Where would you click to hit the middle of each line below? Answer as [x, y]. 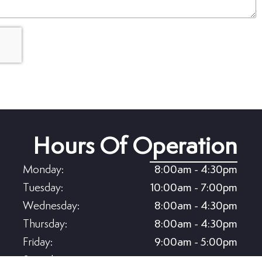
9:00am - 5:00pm [196, 243]
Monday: [44, 170]
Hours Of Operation [135, 147]
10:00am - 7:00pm [194, 188]
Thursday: [45, 225]
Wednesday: [51, 206]
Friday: [38, 243]
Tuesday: [43, 188]
